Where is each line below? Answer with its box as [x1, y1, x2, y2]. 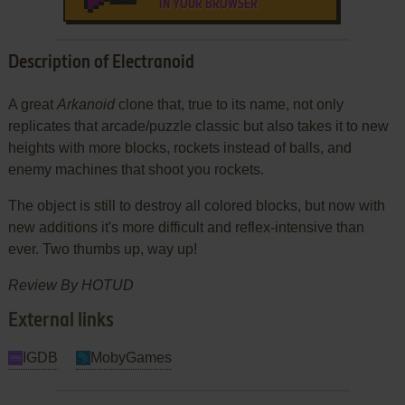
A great [7, 96, 57, 112]
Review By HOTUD [7, 277, 134, 293]
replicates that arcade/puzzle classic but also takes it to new [7, 118, 389, 134]
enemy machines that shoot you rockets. [7, 161, 264, 177]
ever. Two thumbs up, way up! [7, 240, 197, 257]
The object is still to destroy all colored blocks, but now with [7, 197, 385, 213]
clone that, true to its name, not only [114, 96, 344, 112]
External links [7, 310, 114, 331]
